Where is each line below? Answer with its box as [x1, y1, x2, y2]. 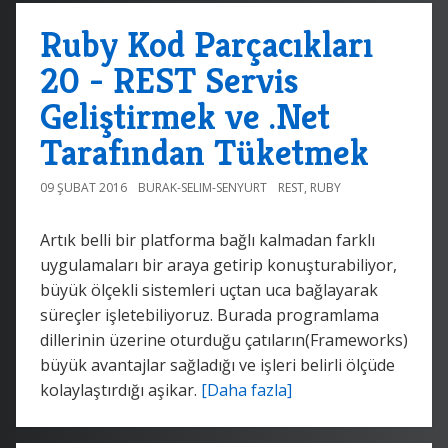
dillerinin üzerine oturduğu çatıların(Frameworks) [40, 328, 408, 351]
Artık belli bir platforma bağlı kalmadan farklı [40, 228, 375, 251]
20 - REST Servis [40, 57, 299, 103]
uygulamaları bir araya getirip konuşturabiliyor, [40, 253, 397, 276]
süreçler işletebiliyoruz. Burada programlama [40, 303, 379, 326]
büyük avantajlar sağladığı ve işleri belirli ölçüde [40, 353, 395, 376]
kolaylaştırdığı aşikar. [40, 378, 201, 401]
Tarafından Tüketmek [40, 129, 369, 175]
